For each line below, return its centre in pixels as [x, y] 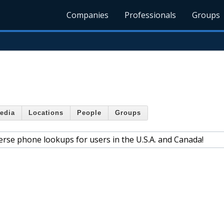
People [89, 113]
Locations [46, 113]
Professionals [150, 15]
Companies [88, 15]
